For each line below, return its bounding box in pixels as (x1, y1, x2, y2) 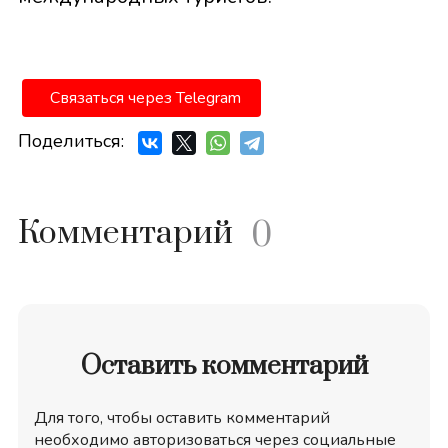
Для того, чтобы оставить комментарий (33, 407, 330, 430)
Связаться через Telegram (49, 87, 241, 110)
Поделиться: (17, 129, 124, 154)
